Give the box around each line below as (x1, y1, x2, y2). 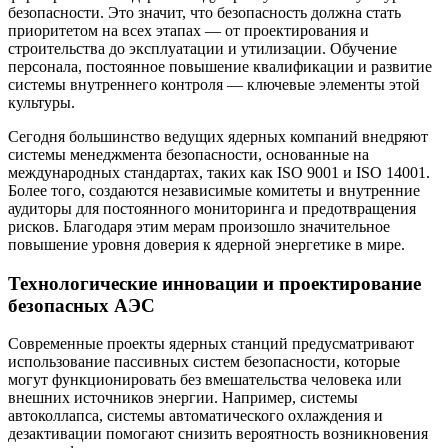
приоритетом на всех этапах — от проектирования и (8, 21, 369, 39)
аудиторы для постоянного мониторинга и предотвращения (8, 199, 416, 217)
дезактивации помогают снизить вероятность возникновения (8, 425, 428, 443)
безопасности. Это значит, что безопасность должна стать (8, 3, 401, 21)
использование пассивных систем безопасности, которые (8, 353, 400, 371)
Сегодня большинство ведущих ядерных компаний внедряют (8, 127, 428, 145)
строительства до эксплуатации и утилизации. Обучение (8, 39, 397, 57)
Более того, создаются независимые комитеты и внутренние (8, 181, 420, 199)
